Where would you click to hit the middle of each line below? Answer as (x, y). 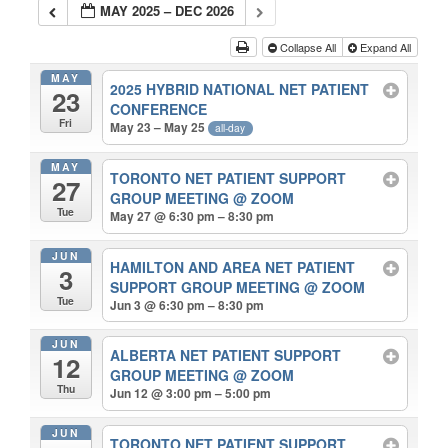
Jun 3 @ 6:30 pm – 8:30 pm (187, 304)
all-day (230, 127)
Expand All (385, 46)
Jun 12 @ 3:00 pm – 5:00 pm (191, 393)
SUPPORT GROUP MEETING (207, 286)
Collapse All (307, 46)
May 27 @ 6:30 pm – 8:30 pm (192, 215)
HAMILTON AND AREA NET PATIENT (233, 266)
